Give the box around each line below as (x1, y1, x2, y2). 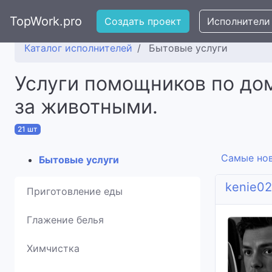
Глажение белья (27, 214, 104, 226)
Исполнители (207, 15, 270, 27)
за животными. (15, 95, 158, 118)
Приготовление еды (27, 185, 123, 197)
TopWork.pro (10, 14, 82, 29)
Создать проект (104, 15, 182, 27)
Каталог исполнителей (24, 42, 132, 54)
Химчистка (27, 242, 80, 254)
